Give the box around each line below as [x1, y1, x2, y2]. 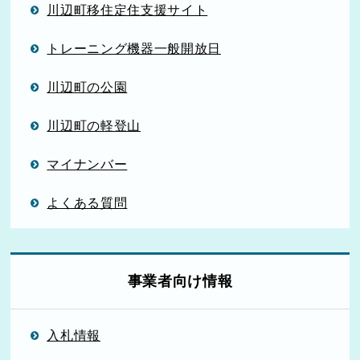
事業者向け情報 [127, 272, 233, 289]
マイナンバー [47, 156, 128, 171]
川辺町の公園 [47, 79, 128, 94]
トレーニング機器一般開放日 [47, 40, 221, 55]
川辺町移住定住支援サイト [47, 2, 208, 17]
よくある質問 [47, 194, 128, 210]
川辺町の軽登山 [47, 117, 141, 133]
